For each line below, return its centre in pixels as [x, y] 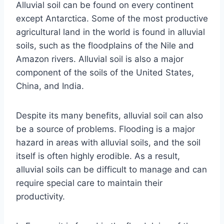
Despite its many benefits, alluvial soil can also [109, 115]
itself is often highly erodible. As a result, [98, 156]
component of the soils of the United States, [105, 72]
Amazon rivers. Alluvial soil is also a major [100, 59]
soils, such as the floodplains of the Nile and [105, 45]
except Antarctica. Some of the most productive [112, 18]
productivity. [40, 196]
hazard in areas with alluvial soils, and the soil [108, 142]
